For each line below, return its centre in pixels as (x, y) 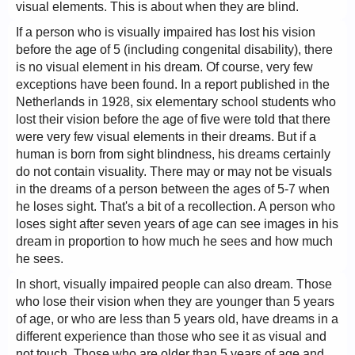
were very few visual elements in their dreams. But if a (166, 137)
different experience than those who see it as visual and (171, 336)
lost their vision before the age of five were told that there (173, 119)
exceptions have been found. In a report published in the (173, 84)
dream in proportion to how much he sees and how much (174, 241)
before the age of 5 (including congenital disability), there (174, 50)
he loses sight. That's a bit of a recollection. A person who (176, 206)
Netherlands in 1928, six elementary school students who (176, 102)
